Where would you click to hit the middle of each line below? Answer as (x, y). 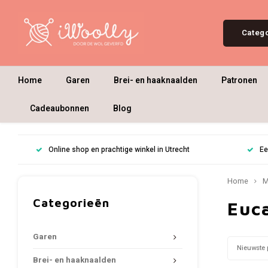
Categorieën (71, 202)
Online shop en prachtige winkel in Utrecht (119, 150)
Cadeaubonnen (60, 108)
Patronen (239, 80)
